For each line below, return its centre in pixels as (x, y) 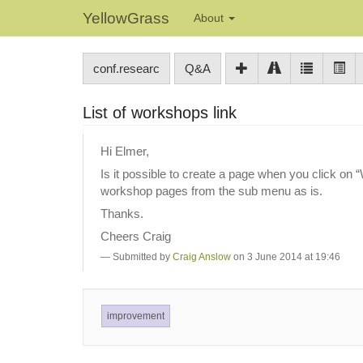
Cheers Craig (136, 236)
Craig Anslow (202, 256)
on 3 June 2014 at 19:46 (286, 256)
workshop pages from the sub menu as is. (211, 190)
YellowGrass (126, 18)
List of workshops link (160, 113)
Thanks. (122, 213)
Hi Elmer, (125, 151)
